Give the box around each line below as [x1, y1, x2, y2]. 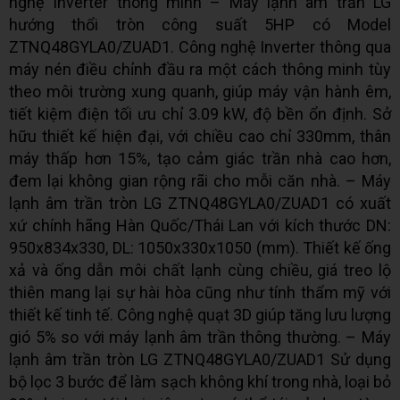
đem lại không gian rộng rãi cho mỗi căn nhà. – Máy [9, 171, 391, 190]
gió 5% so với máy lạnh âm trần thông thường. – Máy [9, 327, 391, 346]
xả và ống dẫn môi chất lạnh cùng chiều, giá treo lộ [9, 260, 391, 279]
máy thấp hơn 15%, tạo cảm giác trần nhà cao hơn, [9, 148, 391, 168]
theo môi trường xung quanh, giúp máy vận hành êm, [9, 81, 391, 101]
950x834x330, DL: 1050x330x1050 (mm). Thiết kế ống [9, 237, 391, 257]
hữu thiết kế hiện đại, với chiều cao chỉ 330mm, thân [9, 126, 391, 146]
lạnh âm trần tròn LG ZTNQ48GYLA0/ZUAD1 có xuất [9, 193, 391, 212]
